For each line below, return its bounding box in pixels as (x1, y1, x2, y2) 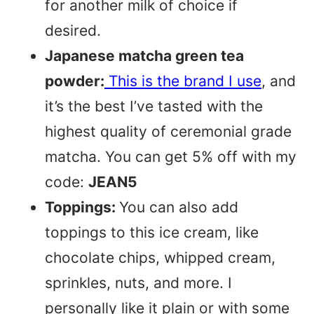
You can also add (119, 198, 238, 216)
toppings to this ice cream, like (45, 223, 259, 241)
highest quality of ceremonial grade (45, 122, 292, 140)
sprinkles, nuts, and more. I (45, 273, 232, 292)
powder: (45, 71, 104, 90)
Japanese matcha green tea (45, 46, 244, 64)
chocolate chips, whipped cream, (45, 248, 275, 266)
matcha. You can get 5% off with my (45, 147, 296, 165)
